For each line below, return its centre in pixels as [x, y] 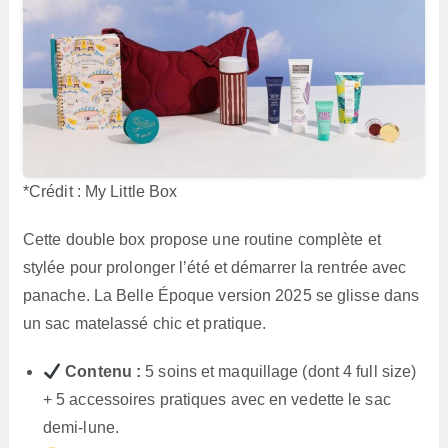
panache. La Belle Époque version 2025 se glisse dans [221, 296]
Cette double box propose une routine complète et [201, 240]
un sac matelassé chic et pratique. [144, 324]
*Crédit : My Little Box [100, 192]
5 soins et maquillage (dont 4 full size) [279, 372]
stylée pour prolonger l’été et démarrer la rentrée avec [214, 268]
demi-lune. [80, 428]
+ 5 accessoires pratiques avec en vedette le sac [216, 400]
